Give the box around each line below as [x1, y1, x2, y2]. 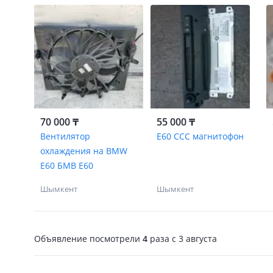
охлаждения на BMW [40, 145, 127, 157]
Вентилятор [40, 130, 90, 142]
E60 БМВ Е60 [40, 160, 93, 171]
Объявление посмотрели [34, 232, 143, 244]
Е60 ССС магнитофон [156, 130, 244, 142]
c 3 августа [169, 232, 217, 244]
